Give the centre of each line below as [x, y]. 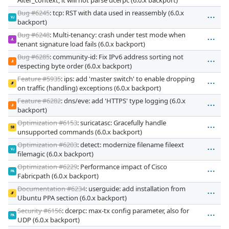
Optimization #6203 [47, 144]
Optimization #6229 [47, 166]
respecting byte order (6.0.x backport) [75, 66]
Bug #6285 [33, 56]
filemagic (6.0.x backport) [55, 154]
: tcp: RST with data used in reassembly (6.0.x [117, 13]
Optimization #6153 [47, 122]
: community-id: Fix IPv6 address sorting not [117, 56]
